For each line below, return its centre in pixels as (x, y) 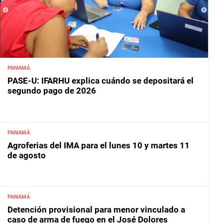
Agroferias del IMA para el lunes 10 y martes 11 (99, 145)
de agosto (27, 155)
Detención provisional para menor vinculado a (96, 210)
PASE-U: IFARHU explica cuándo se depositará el (101, 81)
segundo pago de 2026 (52, 91)
